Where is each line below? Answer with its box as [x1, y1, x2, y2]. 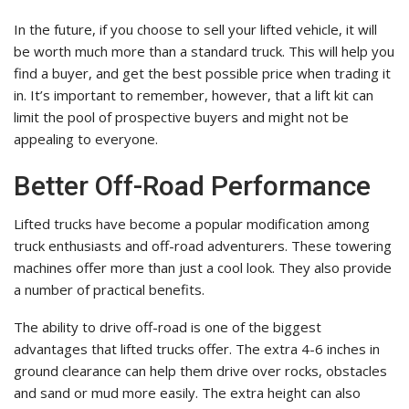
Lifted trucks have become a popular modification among [14, 215, 370, 234]
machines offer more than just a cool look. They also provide [14, 258, 392, 278]
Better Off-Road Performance [14, 170, 371, 203]
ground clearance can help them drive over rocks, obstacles [14, 362, 387, 381]
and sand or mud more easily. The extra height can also [14, 383, 361, 403]
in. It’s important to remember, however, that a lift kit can [14, 86, 373, 105]
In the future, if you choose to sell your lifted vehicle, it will [14, 20, 377, 39]
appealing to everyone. [14, 130, 158, 149]
